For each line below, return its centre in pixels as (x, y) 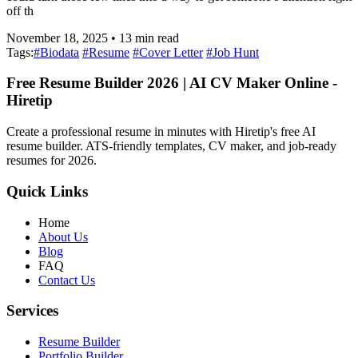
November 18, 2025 (57, 38)
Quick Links (47, 191)
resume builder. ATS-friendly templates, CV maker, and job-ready (171, 146)
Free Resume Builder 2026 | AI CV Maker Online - (172, 83)
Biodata (60, 52)
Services (32, 311)
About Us (63, 237)
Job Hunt (236, 52)
